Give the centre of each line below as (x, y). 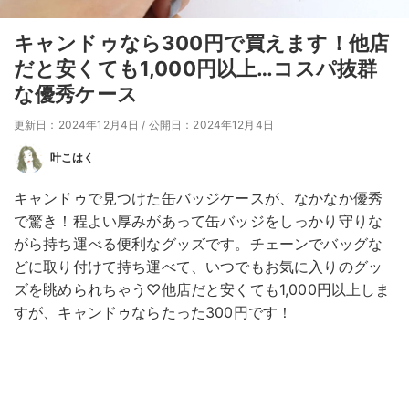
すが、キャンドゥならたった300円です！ (153, 313)
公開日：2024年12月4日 (211, 125)
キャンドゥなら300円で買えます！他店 (202, 43)
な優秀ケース (76, 94)
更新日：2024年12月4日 (77, 125)
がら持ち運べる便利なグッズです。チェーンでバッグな (199, 244)
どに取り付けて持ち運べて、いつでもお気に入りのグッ (198, 267)
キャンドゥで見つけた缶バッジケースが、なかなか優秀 (198, 199)
